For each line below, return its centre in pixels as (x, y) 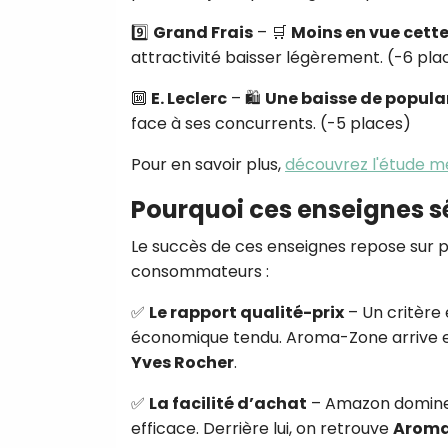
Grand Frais (203, 32)
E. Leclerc (189, 98)
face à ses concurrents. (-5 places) (271, 123)
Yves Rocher (182, 362)
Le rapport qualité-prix (246, 312)
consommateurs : (200, 271)
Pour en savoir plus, (208, 164)
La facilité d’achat (228, 403)
